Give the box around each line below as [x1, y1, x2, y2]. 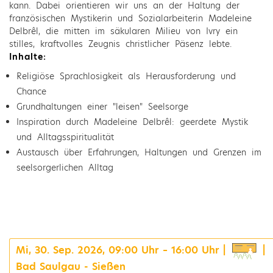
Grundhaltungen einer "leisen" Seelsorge [16, 100, 189, 113]
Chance [16, 85, 47, 97]
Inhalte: [9, 51, 46, 63]
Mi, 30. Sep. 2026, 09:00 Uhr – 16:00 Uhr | [15, 243, 229, 257]
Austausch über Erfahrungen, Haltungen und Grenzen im [16, 146, 262, 158]
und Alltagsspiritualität [16, 130, 115, 143]
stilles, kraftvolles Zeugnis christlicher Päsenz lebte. [9, 38, 232, 51]
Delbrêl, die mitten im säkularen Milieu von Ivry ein [9, 25, 238, 38]
